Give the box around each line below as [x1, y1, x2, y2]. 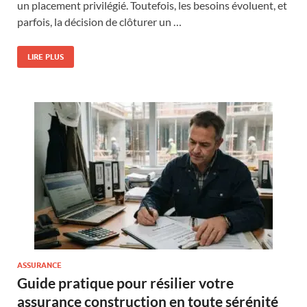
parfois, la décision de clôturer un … [17, 14, 182, 28]
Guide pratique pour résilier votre [17, 273, 234, 291]
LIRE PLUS [27, 51, 64, 62]
